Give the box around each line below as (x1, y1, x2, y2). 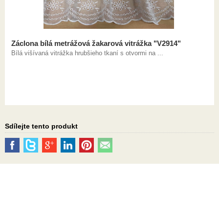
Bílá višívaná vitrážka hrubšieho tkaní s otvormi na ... (11, 49, 163, 57)
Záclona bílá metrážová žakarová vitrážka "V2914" (11, 39, 181, 47)
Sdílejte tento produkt (5, 122, 78, 130)
